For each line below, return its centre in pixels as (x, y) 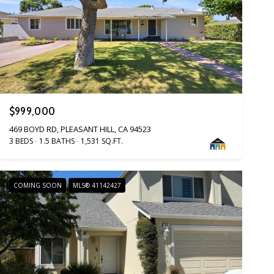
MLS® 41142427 (97, 185)
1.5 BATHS (57, 141)
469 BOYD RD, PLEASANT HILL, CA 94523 (80, 129)
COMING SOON (37, 185)
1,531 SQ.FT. (102, 141)
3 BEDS (21, 141)
